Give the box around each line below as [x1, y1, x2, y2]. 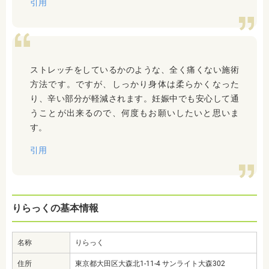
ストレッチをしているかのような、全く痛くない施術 [30, 65, 239, 75]
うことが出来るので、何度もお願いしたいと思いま [30, 108, 239, 118]
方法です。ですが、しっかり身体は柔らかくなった [30, 79, 239, 89]
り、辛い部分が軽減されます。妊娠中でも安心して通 [30, 94, 239, 104]
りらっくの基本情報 [12, 202, 98, 214]
